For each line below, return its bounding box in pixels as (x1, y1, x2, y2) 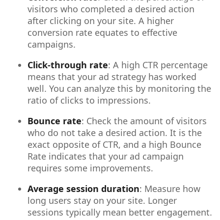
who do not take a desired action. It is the (27, 126, 202, 138)
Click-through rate (27, 58, 108, 71)
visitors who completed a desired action (27, 2, 194, 15)
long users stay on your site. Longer (27, 194, 177, 206)
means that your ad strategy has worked (27, 70, 196, 82)
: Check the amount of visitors (82, 114, 207, 127)
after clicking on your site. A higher (27, 14, 174, 27)
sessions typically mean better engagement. (27, 206, 212, 218)
